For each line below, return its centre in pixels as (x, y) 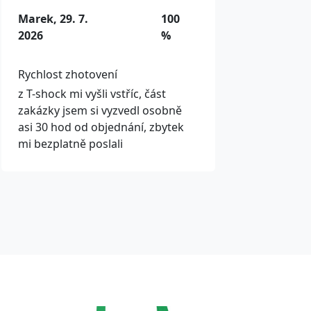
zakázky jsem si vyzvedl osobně (100, 111)
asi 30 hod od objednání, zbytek (101, 127)
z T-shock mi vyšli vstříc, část (92, 94)
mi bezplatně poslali (70, 144)
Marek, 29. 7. (53, 19)
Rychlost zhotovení (68, 75)
